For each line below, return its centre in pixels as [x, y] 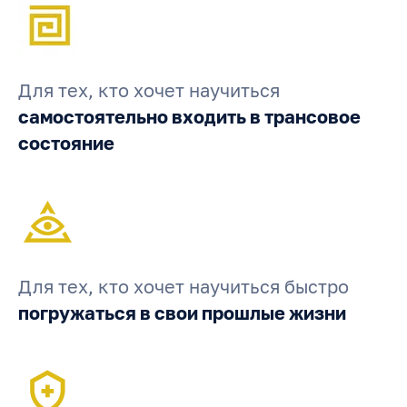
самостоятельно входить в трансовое [189, 116]
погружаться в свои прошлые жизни [182, 313]
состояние [66, 143]
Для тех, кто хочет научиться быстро [184, 286]
